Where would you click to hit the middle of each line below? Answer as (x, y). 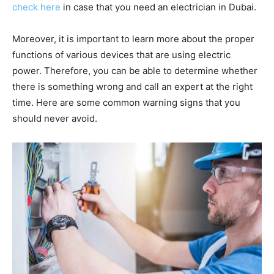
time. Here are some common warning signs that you (126, 102)
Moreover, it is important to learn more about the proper (133, 39)
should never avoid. (55, 118)
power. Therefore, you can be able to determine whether (135, 70)
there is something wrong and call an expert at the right (132, 86)
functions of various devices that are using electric (121, 54)
